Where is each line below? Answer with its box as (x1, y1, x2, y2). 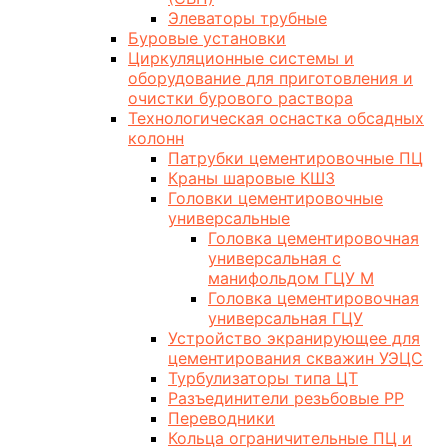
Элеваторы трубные (168, 8, 327, 29)
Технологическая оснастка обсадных (128, 108, 424, 129)
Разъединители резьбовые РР (168, 388, 404, 409)
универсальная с (208, 248, 341, 269)
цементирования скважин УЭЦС (168, 348, 423, 369)
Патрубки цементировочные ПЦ (168, 148, 423, 169)
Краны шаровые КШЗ (168, 168, 335, 189)
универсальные (168, 208, 290, 229)
